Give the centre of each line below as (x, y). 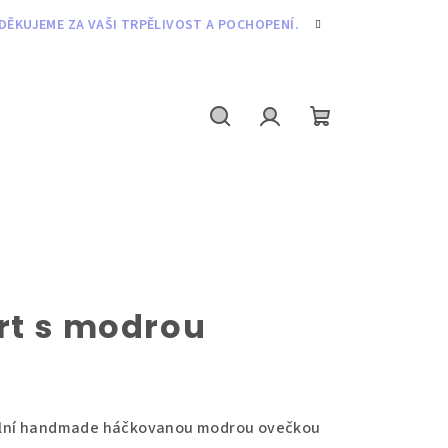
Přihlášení (313, 144)
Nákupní (356, 144)
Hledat (250, 144)
